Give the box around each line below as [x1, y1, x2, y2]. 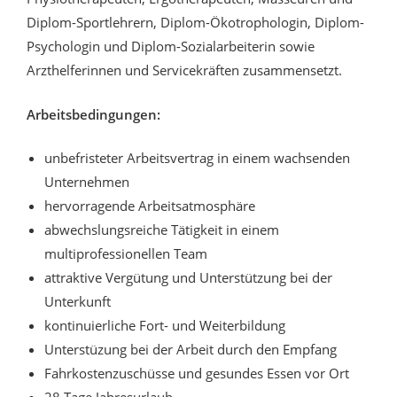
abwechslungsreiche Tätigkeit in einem [44, 221, 279, 239]
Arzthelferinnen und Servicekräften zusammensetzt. [27, 61, 342, 80]
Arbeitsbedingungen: [27, 105, 160, 123]
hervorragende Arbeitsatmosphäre [44, 197, 255, 215]
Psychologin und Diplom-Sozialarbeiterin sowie [27, 37, 315, 56]
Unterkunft [44, 292, 111, 311]
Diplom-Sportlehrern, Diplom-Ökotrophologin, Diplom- [27, 13, 364, 32]
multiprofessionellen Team [44, 245, 207, 263]
